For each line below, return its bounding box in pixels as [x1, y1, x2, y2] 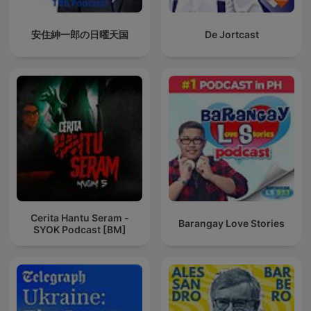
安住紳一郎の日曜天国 [31, 28, 128, 41]
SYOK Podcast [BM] [33, 223, 126, 235]
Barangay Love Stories [178, 217, 285, 230]
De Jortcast [204, 28, 259, 41]
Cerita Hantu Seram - [30, 211, 129, 224]
